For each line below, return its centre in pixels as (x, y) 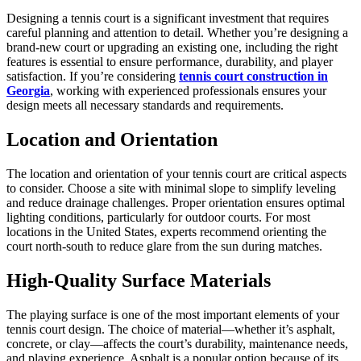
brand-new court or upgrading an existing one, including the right (172, 48)
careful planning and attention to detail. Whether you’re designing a (177, 33)
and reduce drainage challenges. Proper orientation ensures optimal (176, 203)
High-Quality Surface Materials (139, 280)
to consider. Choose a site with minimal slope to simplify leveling (171, 189)
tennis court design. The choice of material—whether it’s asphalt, (171, 329)
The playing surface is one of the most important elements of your (173, 314)
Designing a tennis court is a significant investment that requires (168, 19)
